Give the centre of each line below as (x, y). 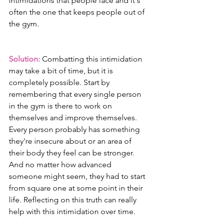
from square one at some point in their (77, 188)
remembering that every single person (76, 94)
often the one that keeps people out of (78, 12)
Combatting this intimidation (92, 59)
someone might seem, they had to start (78, 176)
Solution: (24, 59)
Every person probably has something (75, 130)
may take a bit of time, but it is (62, 71)
